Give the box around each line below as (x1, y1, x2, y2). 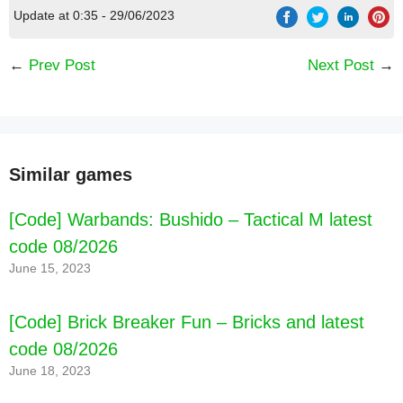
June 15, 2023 (9, 261, 91, 275)
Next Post (308, 56, 374, 74)
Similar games (9, 164, 132, 184)
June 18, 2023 (9, 363, 91, 378)
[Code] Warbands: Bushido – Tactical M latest (9, 209, 372, 229)
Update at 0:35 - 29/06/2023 (13, 7, 175, 22)
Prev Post (29, 56, 95, 74)
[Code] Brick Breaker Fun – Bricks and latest (9, 311, 364, 332)
